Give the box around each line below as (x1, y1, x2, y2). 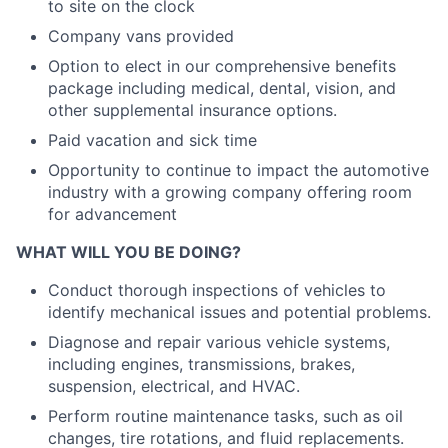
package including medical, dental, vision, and (48, 78, 396, 98)
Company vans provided (48, 26, 234, 46)
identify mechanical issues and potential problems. (48, 302, 431, 322)
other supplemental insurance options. (48, 100, 337, 120)
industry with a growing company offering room (48, 182, 412, 202)
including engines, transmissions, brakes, (48, 354, 355, 374)
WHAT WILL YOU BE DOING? (16, 242, 241, 262)
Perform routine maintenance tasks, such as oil (48, 406, 403, 426)
